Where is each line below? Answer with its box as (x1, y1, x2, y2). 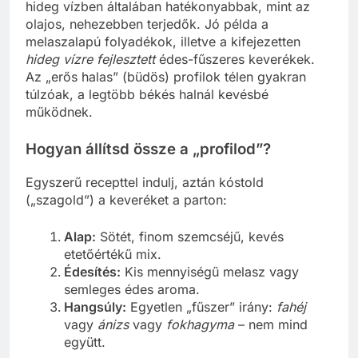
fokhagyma (166, 316, 234, 332)
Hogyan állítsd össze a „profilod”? (26, 140, 271, 159)
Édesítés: (64, 263, 121, 280)
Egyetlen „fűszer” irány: (126, 298, 276, 315)
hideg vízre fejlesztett (26, 51, 155, 68)
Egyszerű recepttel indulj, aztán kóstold (26, 173, 264, 190)
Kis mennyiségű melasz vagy (121, 263, 299, 280)
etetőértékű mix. (64, 245, 161, 262)
